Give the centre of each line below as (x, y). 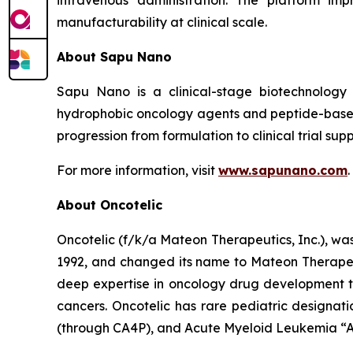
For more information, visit (137, 170)
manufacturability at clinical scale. (162, 22)
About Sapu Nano (114, 56)
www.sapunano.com (283, 170)
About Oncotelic (110, 204)
